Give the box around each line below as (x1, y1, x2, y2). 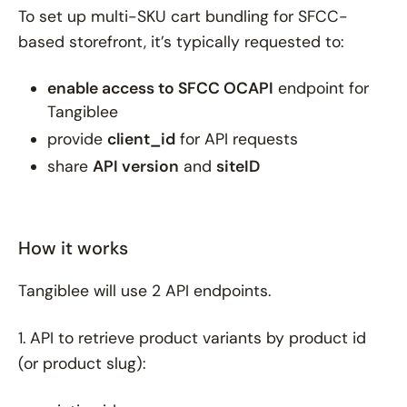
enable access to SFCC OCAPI (47, 77, 273, 98)
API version (93, 155, 179, 176)
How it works (18, 235, 128, 260)
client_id (107, 128, 175, 149)
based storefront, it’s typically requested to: (18, 31, 344, 52)
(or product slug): (18, 352, 146, 373)
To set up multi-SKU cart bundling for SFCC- (18, 5, 348, 26)
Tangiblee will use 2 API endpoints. (18, 280, 271, 301)
